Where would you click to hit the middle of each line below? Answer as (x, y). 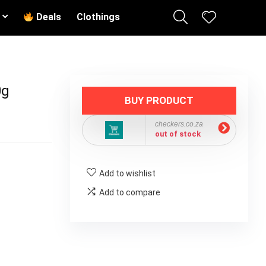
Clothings (99, 17)
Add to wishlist (127, 173)
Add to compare (130, 192)
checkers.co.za (179, 124)
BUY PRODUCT (159, 100)
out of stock (178, 134)
